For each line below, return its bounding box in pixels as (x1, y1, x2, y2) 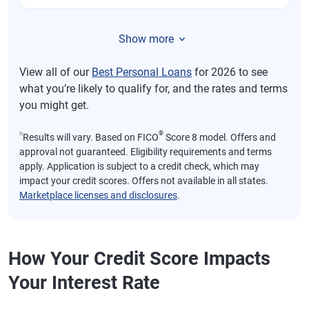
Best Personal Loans (92, 66, 192, 79)
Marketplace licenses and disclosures (19, 190, 177, 201)
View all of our (19, 66, 92, 79)
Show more (119, 32, 174, 46)
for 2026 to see (192, 66, 268, 79)
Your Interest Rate (8, 272, 160, 295)
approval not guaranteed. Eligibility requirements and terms (19, 146, 272, 158)
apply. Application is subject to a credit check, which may (19, 161, 259, 172)
